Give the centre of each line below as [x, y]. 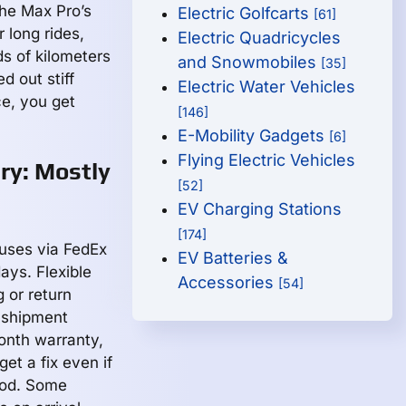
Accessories [228, 282]
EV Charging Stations [260, 209]
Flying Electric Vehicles [267, 160]
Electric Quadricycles [260, 38]
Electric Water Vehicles [267, 87]
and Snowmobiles [250, 62]
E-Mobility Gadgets [254, 135]
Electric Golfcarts [246, 13]
